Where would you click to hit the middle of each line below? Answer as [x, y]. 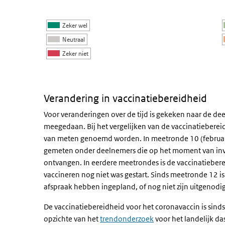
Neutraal [74, 39]
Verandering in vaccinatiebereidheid [125, 98]
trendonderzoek [127, 219]
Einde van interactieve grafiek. [94, 81]
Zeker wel [75, 25]
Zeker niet [76, 53]
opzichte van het [72, 219]
